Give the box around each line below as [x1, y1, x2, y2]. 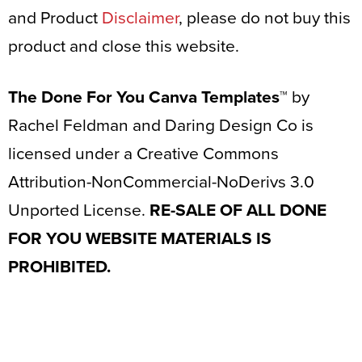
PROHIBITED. [8, 256, 111, 277]
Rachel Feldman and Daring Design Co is [8, 115, 314, 136]
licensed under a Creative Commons [8, 143, 279, 164]
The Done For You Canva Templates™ [8, 86, 288, 107]
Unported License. [8, 200, 149, 221]
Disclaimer [102, 7, 179, 28]
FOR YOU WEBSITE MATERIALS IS [8, 228, 271, 249]
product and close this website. [8, 36, 239, 57]
